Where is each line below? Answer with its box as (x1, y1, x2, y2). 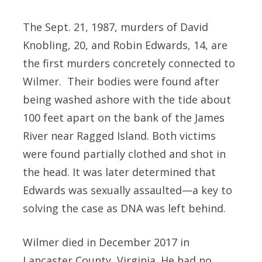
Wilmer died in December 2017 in (23, 235, 189, 250)
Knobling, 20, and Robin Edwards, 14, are (23, 38, 227, 53)
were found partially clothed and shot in (23, 147, 226, 161)
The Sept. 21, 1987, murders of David (23, 20, 208, 35)
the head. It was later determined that (23, 165, 216, 180)
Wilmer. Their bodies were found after (23, 74, 219, 89)
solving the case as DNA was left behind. (23, 201, 226, 216)
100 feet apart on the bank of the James (23, 111, 225, 125)
